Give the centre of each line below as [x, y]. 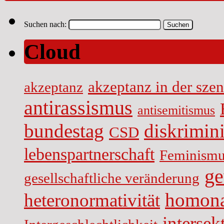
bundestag [64, 131]
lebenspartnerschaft [89, 154]
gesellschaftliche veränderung [112, 178]
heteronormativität [92, 200]
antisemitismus [176, 110]
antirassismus [78, 108]
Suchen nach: [45, 24]
